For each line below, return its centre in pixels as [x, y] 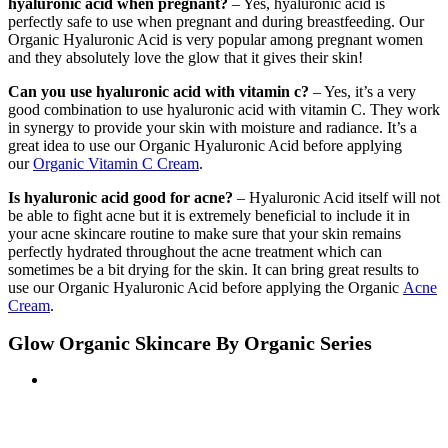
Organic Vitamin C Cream [116, 163]
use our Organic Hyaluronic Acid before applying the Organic [205, 287]
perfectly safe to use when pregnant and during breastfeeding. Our [216, 21]
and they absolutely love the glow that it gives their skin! [185, 57]
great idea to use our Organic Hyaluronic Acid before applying [205, 145]
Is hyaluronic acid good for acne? [120, 197]
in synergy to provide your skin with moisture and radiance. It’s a [212, 127]
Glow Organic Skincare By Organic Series [190, 342]
